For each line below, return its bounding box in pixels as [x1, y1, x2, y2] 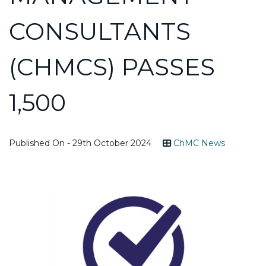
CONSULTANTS [9, 16, 191, 46]
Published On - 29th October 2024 [9, 137, 151, 148]
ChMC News [173, 137, 225, 148]
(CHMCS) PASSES [9, 52, 215, 81]
